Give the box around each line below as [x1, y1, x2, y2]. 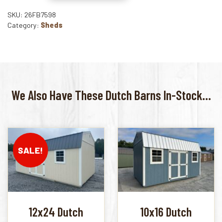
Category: [7, 20, 41, 29]
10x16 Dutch [140, 204, 192, 220]
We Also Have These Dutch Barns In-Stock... [11, 87, 211, 103]
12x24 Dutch [29, 204, 84, 220]
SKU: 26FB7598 [7, 10, 56, 19]
